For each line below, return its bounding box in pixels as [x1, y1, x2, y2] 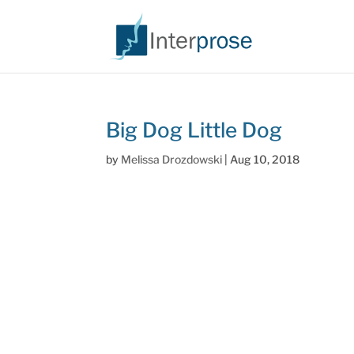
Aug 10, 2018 [230, 153, 300, 166]
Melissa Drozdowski [121, 153, 223, 166]
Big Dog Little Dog [106, 118, 283, 142]
